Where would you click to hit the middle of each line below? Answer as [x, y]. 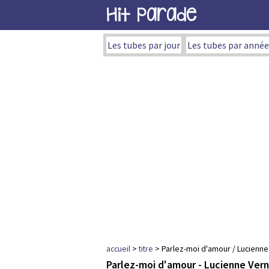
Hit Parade [151, 15]
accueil [118, 249]
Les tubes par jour [144, 45]
